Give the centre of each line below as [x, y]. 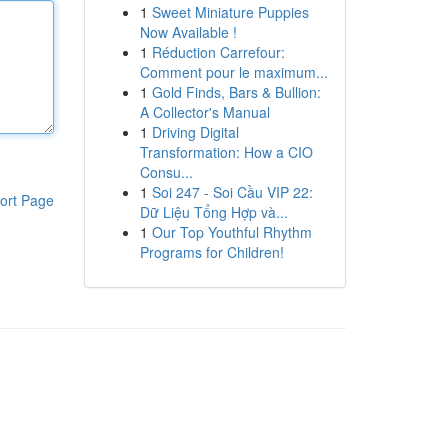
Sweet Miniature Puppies [230, 12]
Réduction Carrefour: [218, 52]
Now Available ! [188, 32]
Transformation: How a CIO [226, 152]
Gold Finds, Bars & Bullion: [236, 92]
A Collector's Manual [204, 112]
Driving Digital [195, 132]
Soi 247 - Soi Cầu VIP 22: [232, 192]
